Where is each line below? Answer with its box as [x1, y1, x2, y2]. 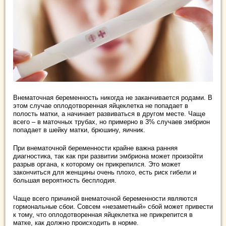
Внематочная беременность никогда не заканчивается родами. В [13, 94, 212, 101]
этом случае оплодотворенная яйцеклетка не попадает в [13, 102, 188, 109]
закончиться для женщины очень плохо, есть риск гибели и [13, 168, 196, 176]
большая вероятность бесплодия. [13, 177, 117, 184]
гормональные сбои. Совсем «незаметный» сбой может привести [13, 203, 213, 210]
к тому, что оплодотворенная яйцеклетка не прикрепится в [13, 211, 193, 218]
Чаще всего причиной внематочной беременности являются [13, 195, 197, 202]
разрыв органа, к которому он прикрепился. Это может [13, 160, 181, 168]
